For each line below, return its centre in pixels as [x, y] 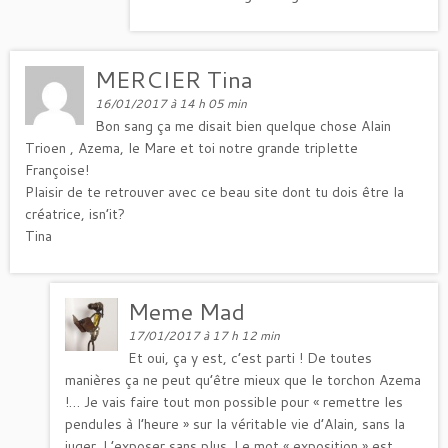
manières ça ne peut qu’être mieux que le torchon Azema [243, 379]
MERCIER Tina [174, 78]
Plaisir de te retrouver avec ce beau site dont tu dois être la [214, 191]
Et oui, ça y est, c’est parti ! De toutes [250, 357]
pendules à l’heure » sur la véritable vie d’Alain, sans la [235, 423]
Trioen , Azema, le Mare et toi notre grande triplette [191, 147]
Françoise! [57, 169]
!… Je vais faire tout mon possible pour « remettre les [234, 401]
